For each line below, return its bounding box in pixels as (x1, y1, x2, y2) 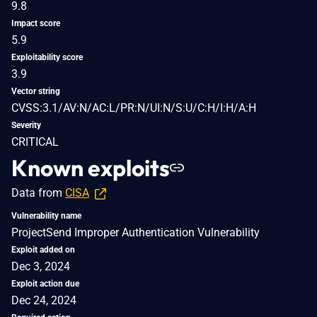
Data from (11, 185, 65, 200)
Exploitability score (11, 52, 83, 62)
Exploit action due (11, 278, 79, 289)
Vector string (11, 86, 60, 96)
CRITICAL (11, 134, 59, 149)
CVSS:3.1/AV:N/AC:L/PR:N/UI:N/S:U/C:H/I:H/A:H (11, 100, 256, 115)
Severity (11, 120, 41, 130)
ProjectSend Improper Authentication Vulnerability (11, 225, 260, 239)
